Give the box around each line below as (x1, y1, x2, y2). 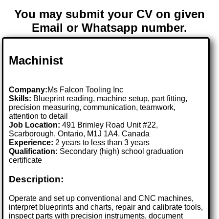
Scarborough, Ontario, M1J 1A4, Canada (9, 130, 150, 138)
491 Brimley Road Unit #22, (62, 121, 158, 130)
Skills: (9, 94, 32, 103)
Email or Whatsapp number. (32, 21, 187, 35)
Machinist (9, 53, 64, 67)
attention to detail (9, 112, 68, 121)
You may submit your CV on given (14, 7, 205, 21)
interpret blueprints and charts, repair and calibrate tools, (9, 202, 203, 211)
